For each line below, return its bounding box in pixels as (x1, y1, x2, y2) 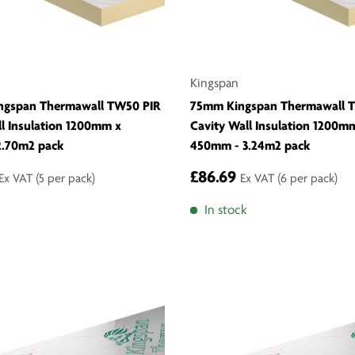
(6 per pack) (277, 173, 338, 186)
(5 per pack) (36, 173, 95, 186)
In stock (204, 204, 247, 218)
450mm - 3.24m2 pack (190, 139, 311, 154)
